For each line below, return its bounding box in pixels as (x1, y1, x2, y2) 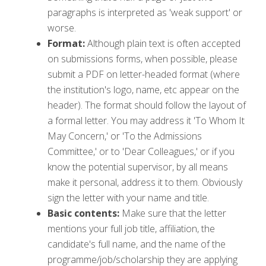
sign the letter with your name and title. (47, 191, 209, 204)
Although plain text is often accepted (85, 36, 240, 50)
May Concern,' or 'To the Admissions (47, 129, 202, 142)
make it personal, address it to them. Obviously (47, 175, 242, 189)
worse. (47, 21, 76, 34)
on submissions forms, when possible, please (47, 52, 237, 65)
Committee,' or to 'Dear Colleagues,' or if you (47, 144, 235, 158)
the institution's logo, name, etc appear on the (47, 83, 239, 96)
